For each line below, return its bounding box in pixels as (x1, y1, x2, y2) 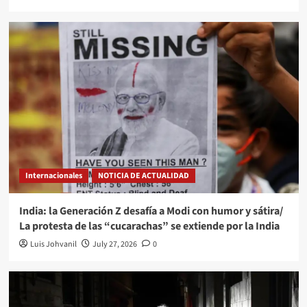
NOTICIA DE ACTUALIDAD (97, 169, 189, 182)
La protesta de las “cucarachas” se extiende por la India (19, 218, 280, 234)
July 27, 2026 (92, 238, 137, 250)
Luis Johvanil (29, 238, 77, 250)
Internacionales (25, 169, 82, 182)
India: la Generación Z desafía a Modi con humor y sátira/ (19, 203, 283, 219)
